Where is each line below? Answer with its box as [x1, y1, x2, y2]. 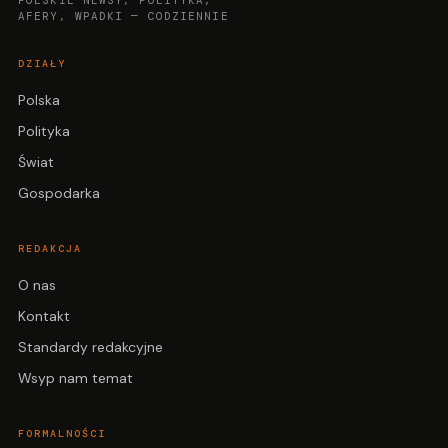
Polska [18, 91, 60, 109]
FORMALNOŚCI [18, 427, 106, 440]
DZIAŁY [18, 57, 66, 70]
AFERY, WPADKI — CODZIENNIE [18, 9, 229, 23]
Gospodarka [18, 184, 100, 202]
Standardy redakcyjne [18, 338, 163, 356]
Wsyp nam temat [18, 369, 133, 387]
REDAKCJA [18, 242, 82, 255]
